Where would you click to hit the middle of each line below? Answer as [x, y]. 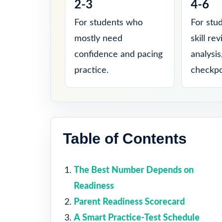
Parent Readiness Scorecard [129, 202]
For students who [109, 23]
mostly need [98, 38]
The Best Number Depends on [134, 170]
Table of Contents [125, 138]
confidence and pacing [118, 54]
